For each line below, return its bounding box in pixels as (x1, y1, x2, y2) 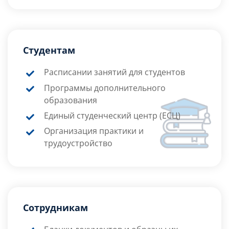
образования (43, 94, 97, 106)
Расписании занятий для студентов (43, 66, 185, 78)
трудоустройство (43, 138, 112, 149)
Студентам (23, 44, 75, 57)
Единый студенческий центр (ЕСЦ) (43, 110, 180, 122)
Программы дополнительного (43, 82, 166, 94)
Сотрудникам (23, 201, 88, 214)
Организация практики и (43, 125, 144, 137)
